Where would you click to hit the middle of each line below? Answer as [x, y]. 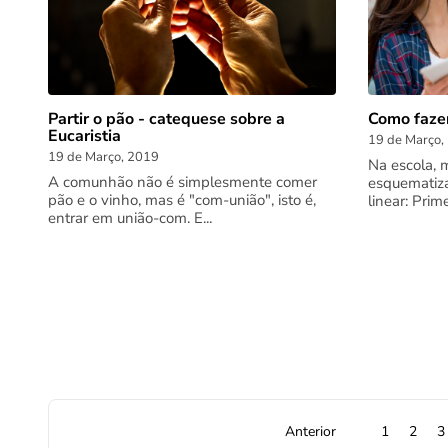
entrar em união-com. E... [130, 218]
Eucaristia [84, 136]
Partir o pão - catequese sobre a [166, 119]
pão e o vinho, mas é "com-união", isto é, [182, 200]
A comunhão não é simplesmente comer [182, 182]
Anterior [310, 431]
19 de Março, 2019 [103, 157]
